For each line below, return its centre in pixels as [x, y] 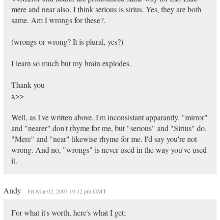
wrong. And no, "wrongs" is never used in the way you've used [109, 150]
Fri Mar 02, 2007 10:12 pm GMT [67, 191]
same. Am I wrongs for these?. [58, 20]
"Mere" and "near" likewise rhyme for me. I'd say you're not [104, 139]
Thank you [28, 85]
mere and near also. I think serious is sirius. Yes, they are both [106, 9]
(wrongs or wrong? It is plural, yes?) [67, 41]
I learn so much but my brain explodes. [71, 63]
